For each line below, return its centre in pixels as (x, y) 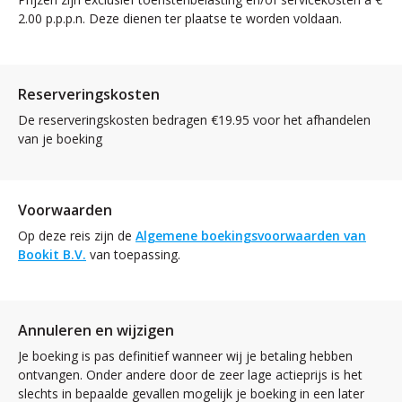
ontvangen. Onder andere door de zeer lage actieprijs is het (190, 374)
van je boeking (60, 138)
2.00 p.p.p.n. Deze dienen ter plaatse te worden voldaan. (180, 18)
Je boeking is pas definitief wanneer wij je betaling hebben (185, 355)
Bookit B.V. (52, 254)
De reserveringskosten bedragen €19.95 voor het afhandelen (194, 119)
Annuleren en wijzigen (96, 330)
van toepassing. (133, 254)
